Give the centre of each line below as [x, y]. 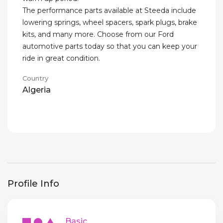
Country [35, 78]
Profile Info [33, 184]
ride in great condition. [61, 58]
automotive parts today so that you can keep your [110, 47]
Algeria [37, 90]
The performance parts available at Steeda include [109, 11]
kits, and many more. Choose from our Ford [98, 35]
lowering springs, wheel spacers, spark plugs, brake [110, 23]
